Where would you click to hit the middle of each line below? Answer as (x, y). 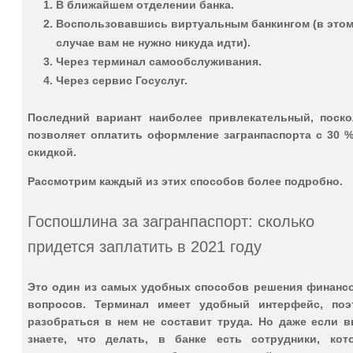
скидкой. (52, 152)
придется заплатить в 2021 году (145, 246)
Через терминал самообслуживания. (159, 61)
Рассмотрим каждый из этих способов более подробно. (185, 181)
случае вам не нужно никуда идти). (153, 42)
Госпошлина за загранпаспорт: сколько (171, 221)
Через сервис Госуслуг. (122, 80)
